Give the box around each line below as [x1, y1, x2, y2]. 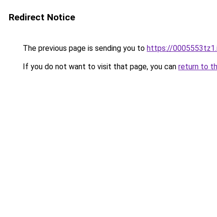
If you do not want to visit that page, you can [21, 62, 178, 71]
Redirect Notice [9, 12, 75, 23]
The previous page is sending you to [21, 44, 147, 53]
